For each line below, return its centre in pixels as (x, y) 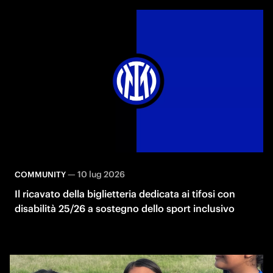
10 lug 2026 (101, 174)
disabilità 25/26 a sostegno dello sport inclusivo (125, 208)
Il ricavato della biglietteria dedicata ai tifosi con (125, 193)
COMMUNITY (40, 174)
